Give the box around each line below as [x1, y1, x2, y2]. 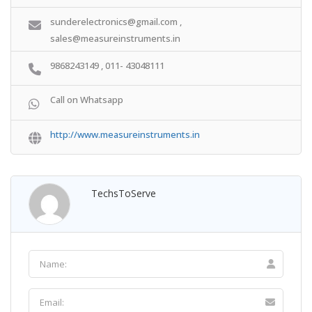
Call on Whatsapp [50, 93, 123, 107]
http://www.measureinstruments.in [50, 127, 200, 141]
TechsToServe [91, 186, 156, 200]
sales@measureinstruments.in [50, 31, 180, 45]
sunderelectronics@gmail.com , [50, 15, 182, 28]
